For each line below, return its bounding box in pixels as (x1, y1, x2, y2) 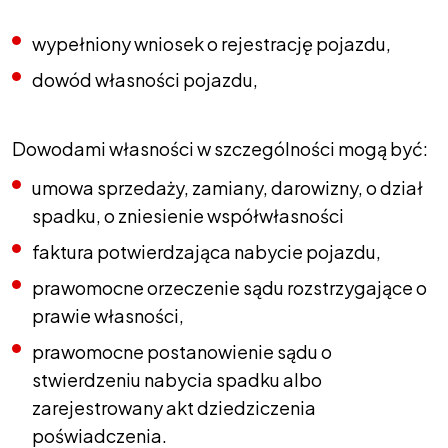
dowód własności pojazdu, (32, 68, 258, 91)
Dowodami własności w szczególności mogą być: (12, 137, 428, 160)
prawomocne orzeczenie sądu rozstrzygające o (32, 276, 427, 299)
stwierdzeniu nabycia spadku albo (32, 368, 322, 391)
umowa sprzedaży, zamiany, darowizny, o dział (32, 176, 423, 199)
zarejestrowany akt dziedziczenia (32, 396, 316, 419)
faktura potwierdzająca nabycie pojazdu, (32, 240, 381, 263)
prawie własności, (32, 304, 184, 327)
